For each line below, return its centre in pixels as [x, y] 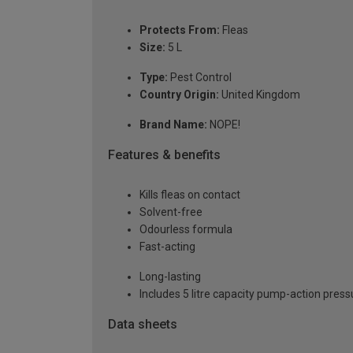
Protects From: [180, 30]
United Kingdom [260, 95]
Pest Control [200, 78]
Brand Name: [173, 125]
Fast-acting [167, 247]
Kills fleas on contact [190, 195]
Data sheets [143, 325]
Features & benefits [164, 155]
